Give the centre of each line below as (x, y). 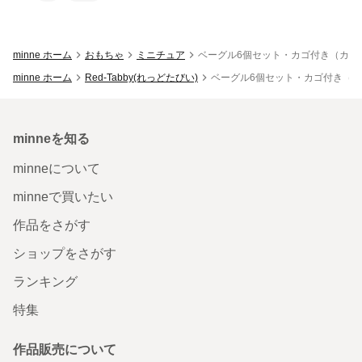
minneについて (57, 168)
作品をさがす (52, 225)
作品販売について (65, 349)
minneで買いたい (63, 196)
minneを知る (51, 138)
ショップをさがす (65, 253)
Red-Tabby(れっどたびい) (141, 77)
